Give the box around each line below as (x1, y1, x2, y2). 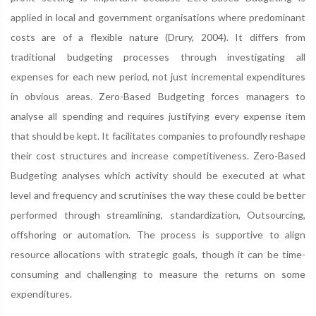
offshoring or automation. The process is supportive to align (11, 228, 305, 241)
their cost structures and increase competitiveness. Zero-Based (11, 149, 305, 162)
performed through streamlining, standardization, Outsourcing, (11, 208, 305, 221)
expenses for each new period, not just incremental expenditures (11, 70, 305, 83)
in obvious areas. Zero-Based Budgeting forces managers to (11, 90, 305, 102)
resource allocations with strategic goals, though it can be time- (11, 248, 305, 260)
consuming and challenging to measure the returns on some (11, 267, 305, 280)
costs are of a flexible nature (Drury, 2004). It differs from (11, 30, 305, 43)
